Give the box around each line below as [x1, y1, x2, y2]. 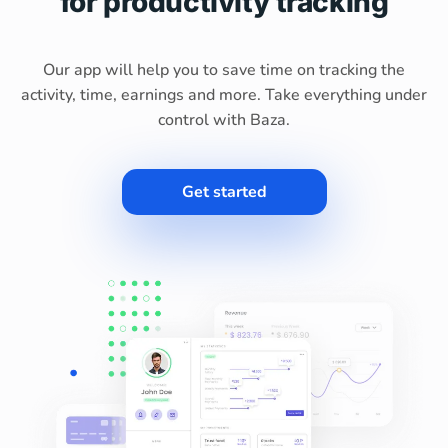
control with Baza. [158, 108, 290, 131]
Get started [181, 180, 267, 203]
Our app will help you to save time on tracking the [43, 58, 405, 81]
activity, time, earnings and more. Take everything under [21, 83, 427, 106]
